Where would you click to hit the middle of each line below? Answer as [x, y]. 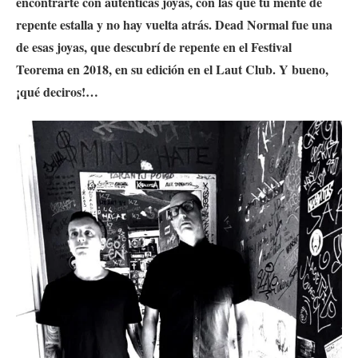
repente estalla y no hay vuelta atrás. [115, 24]
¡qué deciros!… [57, 91]
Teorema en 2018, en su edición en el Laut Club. [147, 69]
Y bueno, [304, 69]
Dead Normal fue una [274, 24]
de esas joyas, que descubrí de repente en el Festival [154, 46]
